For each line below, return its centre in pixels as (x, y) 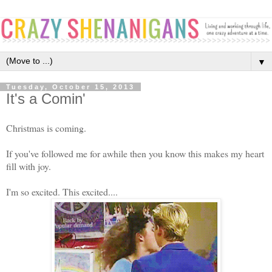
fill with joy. (29, 166)
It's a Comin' (46, 98)
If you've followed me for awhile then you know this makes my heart (135, 153)
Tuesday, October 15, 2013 (70, 87)
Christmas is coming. (46, 127)
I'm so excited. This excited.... (62, 191)
